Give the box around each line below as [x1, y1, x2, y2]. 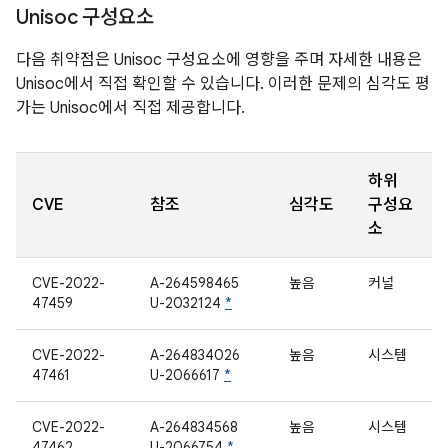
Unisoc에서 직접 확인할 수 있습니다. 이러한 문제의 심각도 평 [16, 74, 430, 94]
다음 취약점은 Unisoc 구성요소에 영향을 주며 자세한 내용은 [16, 50, 422, 70]
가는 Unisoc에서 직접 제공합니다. [16, 98, 245, 118]
